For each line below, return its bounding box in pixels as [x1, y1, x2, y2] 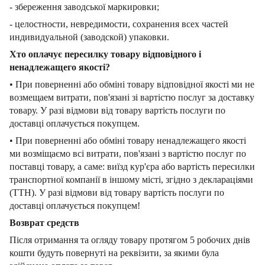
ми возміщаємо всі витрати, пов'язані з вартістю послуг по [9, 148, 246, 159]
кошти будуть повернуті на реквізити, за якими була [9, 247, 219, 258]
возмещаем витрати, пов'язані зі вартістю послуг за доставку [9, 92, 254, 102]
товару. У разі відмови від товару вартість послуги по [9, 105, 225, 115]
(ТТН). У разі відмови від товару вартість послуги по [9, 187, 224, 198]
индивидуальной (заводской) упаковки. [9, 31, 169, 42]
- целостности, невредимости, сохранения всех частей [9, 18, 228, 29]
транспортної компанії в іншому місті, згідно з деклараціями [9, 174, 253, 185]
